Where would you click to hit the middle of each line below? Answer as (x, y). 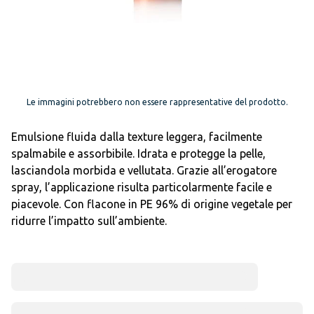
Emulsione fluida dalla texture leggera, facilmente (137, 137)
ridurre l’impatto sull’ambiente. (89, 221)
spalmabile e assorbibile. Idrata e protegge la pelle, (138, 153)
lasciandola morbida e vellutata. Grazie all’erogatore (144, 170)
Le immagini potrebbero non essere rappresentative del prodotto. (157, 102)
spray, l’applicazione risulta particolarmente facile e (142, 187)
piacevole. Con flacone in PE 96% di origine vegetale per (152, 204)
